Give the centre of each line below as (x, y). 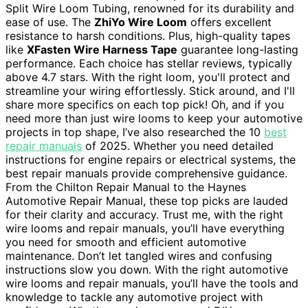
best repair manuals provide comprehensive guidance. (146, 174)
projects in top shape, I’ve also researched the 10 (135, 132)
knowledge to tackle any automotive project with (134, 297)
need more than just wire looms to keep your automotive (154, 119)
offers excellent (229, 22)
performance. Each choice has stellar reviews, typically (149, 64)
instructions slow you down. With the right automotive (147, 270)
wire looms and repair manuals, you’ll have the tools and (152, 284)
